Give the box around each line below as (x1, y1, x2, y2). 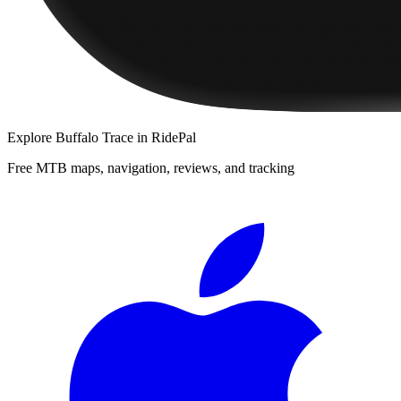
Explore (7, 129, 55, 145)
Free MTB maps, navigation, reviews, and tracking (7, 159, 294, 175)
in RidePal (133, 129, 196, 145)
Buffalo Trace (55, 129, 133, 145)
